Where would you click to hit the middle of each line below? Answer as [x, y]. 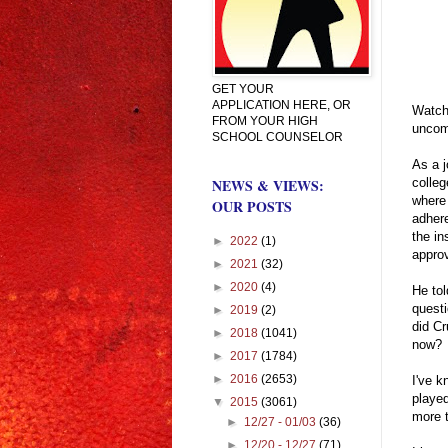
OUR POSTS [252, 206]
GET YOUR [243, 88]
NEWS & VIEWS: [268, 185]
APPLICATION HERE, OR [281, 104]
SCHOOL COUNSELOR [277, 136]
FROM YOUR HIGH [265, 120]
